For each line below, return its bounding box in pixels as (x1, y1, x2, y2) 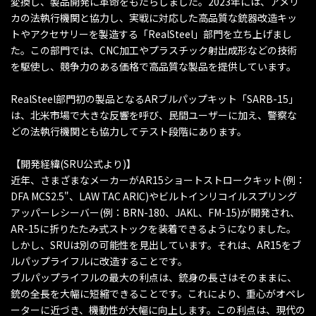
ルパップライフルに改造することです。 (11, 254, 188, 269)
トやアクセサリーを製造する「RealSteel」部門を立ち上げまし (11, 27, 292, 42)
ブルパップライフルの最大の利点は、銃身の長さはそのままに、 (11, 270, 297, 285)
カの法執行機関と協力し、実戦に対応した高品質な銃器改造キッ (11, 11, 297, 25)
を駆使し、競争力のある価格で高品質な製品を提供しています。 (11, 59, 296, 74)
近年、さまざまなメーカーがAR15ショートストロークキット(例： (11, 173, 305, 188)
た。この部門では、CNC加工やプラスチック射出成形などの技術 (11, 43, 297, 58)
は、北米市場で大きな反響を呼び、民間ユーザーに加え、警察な (11, 108, 297, 123)
